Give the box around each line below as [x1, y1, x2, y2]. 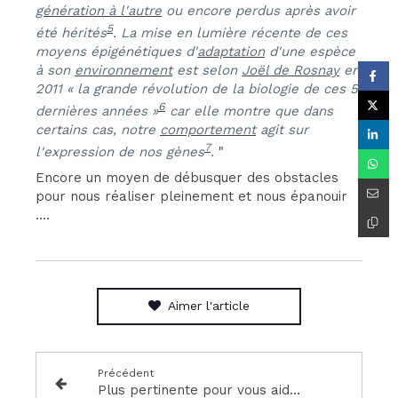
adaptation [197, 44, 265, 60]
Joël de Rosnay [242, 62, 339, 78]
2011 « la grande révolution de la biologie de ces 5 [36, 81, 358, 97]
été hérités [36, 25, 107, 41]
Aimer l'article [168, 298, 250, 313]
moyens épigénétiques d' [36, 44, 197, 60]
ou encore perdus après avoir [162, 3, 355, 19]
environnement [75, 62, 172, 78]
